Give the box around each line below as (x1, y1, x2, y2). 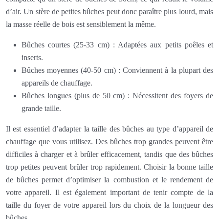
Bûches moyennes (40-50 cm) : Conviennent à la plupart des (22, 66, 213, 74)
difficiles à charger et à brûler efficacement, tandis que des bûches (6, 150, 213, 158)
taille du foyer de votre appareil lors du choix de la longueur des (6, 200, 213, 209)
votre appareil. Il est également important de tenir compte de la (6, 188, 213, 197)
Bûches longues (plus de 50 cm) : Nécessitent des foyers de (22, 91, 213, 100)
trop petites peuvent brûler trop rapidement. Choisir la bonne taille (6, 162, 213, 171)
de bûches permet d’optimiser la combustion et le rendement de (6, 175, 213, 184)
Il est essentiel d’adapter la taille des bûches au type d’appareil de (6, 124, 213, 133)
